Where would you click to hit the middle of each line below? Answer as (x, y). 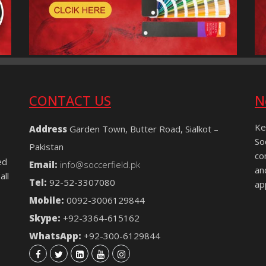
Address (48, 129)
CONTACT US (70, 101)
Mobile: (47, 200)
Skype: (45, 218)
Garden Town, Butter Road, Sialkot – (143, 129)
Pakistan (46, 147)
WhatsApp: (55, 236)
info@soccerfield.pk (100, 165)
